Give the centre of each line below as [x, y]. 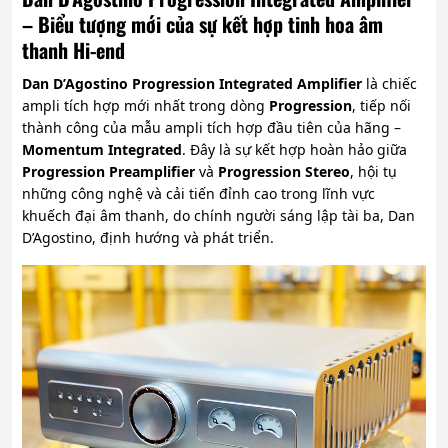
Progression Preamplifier [108, 172]
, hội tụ [373, 172]
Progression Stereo [284, 172]
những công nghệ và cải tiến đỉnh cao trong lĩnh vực [198, 194]
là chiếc [389, 84]
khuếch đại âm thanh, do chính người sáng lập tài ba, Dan [218, 216]
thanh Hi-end [73, 50]
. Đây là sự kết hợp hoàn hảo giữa [294, 150]
